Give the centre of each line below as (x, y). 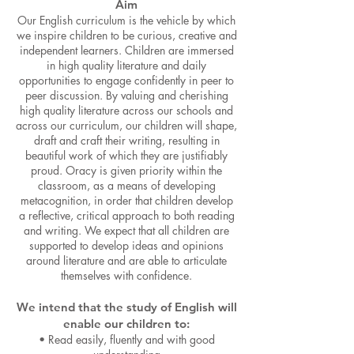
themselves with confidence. (126, 275)
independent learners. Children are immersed (126, 50)
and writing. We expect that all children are (126, 230)
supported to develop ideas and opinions (126, 245)
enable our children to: (126, 324)
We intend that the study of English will (126, 307)
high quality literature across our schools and (126, 110)
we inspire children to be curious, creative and (126, 35)
